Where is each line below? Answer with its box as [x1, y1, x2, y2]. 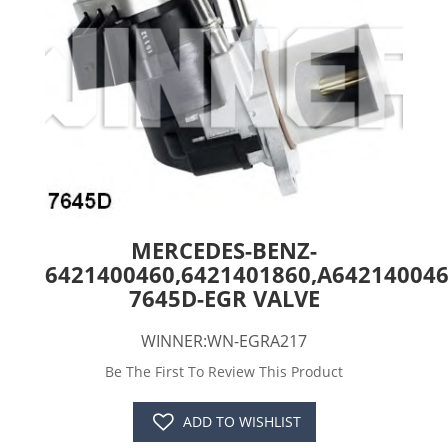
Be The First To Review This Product [105, 362, 343, 382]
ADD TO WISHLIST [182, 412, 301, 432]
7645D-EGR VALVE [128, 283, 320, 314]
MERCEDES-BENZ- [131, 235, 317, 266]
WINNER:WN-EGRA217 [141, 330, 307, 353]
